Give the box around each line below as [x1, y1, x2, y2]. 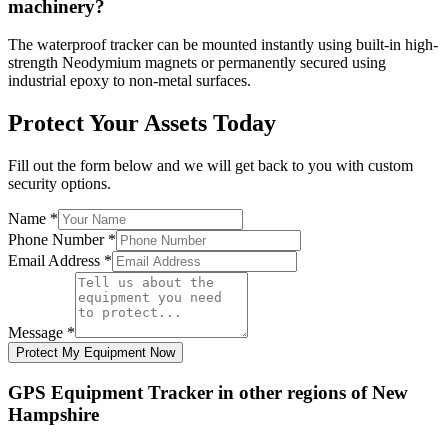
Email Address [8, 252, 104, 270]
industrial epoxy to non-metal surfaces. [8, 72, 251, 90]
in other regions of [213, 381, 372, 403]
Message [8, 324, 67, 342]
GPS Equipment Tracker [8, 381, 213, 403]
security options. [8, 175, 111, 193]
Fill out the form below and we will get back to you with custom [8, 157, 413, 175]
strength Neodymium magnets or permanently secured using [8, 54, 386, 72]
